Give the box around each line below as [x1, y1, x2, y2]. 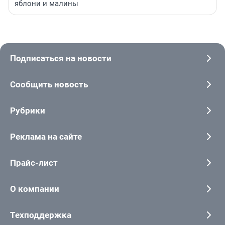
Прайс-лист [10, 157, 58, 168]
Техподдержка [10, 209, 71, 220]
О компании [10, 183, 59, 194]
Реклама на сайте [10, 131, 82, 142]
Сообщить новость [10, 79, 88, 89]
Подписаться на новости [10, 53, 111, 63]
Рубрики [10, 105, 45, 116]
